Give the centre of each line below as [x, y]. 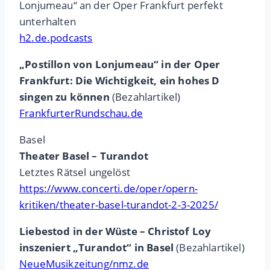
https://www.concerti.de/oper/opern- [108, 189]
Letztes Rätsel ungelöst [75, 172]
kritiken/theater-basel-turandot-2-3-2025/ [119, 205]
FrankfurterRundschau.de [81, 113]
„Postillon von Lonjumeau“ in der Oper [120, 64]
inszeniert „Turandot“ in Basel [97, 248]
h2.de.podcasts [56, 38]
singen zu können [64, 97]
